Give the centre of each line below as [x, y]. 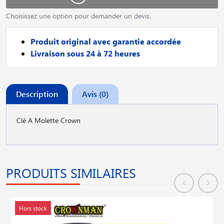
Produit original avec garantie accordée [106, 41]
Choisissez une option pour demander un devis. [78, 15]
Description [37, 93]
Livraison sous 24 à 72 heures [85, 53]
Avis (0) [95, 93]
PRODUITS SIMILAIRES [71, 172]
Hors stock [33, 208]
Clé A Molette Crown [48, 120]
